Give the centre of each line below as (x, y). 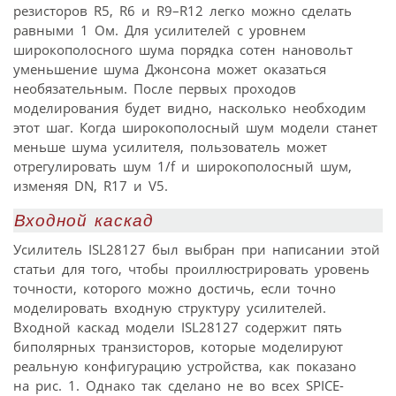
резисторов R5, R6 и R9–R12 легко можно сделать (183, 11)
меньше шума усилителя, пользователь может (170, 147)
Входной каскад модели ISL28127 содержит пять (178, 327)
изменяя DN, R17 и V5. (91, 186)
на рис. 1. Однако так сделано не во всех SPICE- (179, 385)
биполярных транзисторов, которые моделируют (178, 346)
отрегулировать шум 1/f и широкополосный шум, (183, 167)
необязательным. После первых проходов (155, 89)
